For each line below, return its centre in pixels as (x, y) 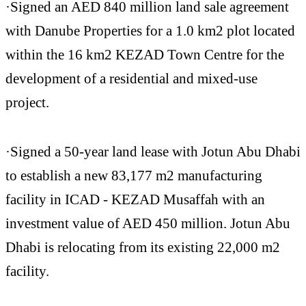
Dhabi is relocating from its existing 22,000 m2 (143, 247)
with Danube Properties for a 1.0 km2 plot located (150, 30)
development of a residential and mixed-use (131, 78)
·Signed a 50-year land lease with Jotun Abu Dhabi (153, 151)
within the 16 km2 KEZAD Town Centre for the (145, 54)
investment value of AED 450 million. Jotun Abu (148, 223)
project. (27, 102)
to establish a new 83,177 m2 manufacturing (134, 175)
